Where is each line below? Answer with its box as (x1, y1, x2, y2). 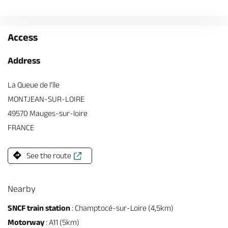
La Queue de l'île (8, 80, 60, 89)
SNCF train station (8, 204, 70, 212)
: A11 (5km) (44, 218, 79, 226)
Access (8, 32, 38, 43)
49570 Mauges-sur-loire (8, 109, 88, 118)
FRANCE (8, 123, 34, 132)
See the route (26, 151, 71, 160)
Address (8, 55, 40, 66)
